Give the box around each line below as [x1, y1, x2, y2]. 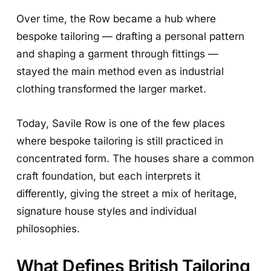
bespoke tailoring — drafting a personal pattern [16, 29, 245, 42]
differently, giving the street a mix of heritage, [16, 186, 238, 200]
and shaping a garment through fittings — [16, 47, 219, 60]
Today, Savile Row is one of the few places [16, 116, 226, 129]
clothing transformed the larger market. [16, 82, 207, 95]
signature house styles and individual [16, 204, 197, 217]
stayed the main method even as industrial [16, 64, 224, 77]
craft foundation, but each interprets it [16, 169, 201, 182]
